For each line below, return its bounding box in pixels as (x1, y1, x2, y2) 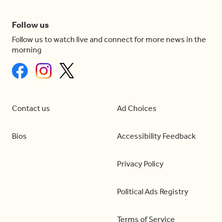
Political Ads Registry (117, 186, 188, 196)
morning (12, 45, 42, 55)
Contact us (12, 103, 50, 113)
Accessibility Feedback (117, 131, 196, 141)
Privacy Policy (117, 159, 164, 168)
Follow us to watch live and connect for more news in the (12, 34, 206, 44)
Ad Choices (117, 103, 157, 113)
